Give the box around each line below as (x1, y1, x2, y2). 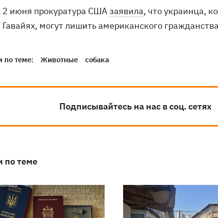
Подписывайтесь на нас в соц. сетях (59, 101, 212, 112)
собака (85, 55, 109, 64)
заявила (109, 5, 144, 17)
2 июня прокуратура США (2, 5, 109, 17)
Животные (40, 55, 78, 64)
